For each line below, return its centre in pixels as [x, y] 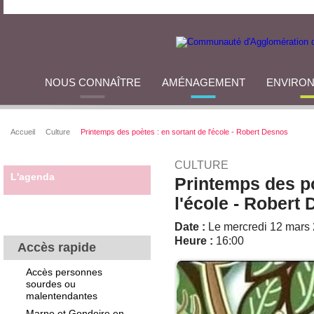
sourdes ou [51, 284]
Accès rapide [57, 247]
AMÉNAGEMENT [203, 82]
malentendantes [62, 296]
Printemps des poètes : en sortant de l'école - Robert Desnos [184, 132]
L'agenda [33, 177]
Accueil [23, 132]
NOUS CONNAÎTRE [93, 82]
